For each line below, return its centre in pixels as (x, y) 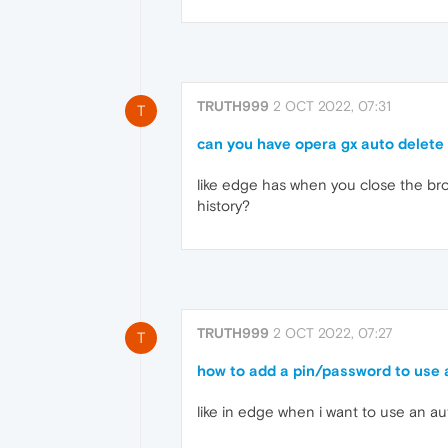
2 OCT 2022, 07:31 (332, 105)
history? (223, 205)
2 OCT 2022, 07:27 (333, 333)
